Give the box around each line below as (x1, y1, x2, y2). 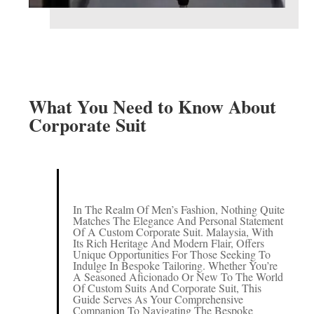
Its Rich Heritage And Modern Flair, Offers (72, 235, 264, 250)
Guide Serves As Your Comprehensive (72, 291, 243, 306)
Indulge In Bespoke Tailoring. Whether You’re (72, 257, 278, 273)
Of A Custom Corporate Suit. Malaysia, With (72, 224, 273, 239)
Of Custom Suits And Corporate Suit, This (72, 280, 261, 295)
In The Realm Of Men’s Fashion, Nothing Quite (72, 201, 285, 217)
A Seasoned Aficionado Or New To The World (72, 268, 283, 284)
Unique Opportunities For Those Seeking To (72, 246, 271, 261)
